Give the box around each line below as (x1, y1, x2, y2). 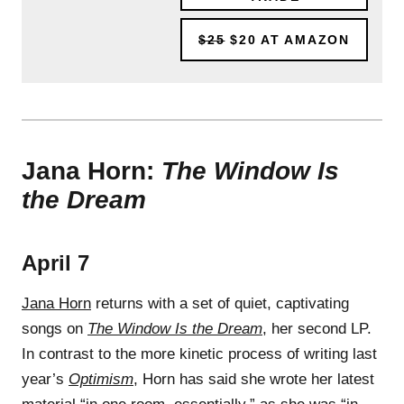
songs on (22, 319, 87, 337)
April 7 (22, 250, 89, 275)
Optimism (69, 370, 133, 388)
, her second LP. (262, 319, 372, 337)
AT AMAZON (256, 32, 350, 47)
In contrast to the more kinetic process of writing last (22, 344, 377, 363)
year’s (22, 370, 69, 388)
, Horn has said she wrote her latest (133, 370, 374, 388)
